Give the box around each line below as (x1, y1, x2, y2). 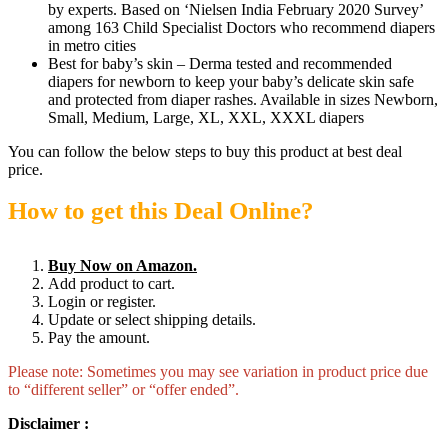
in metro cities (48, 37, 136, 54)
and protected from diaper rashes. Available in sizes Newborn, (48, 91, 438, 108)
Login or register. (48, 293, 156, 310)
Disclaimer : (8, 415, 89, 432)
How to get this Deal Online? (8, 197, 314, 224)
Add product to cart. (48, 275, 175, 292)
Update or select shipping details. (48, 311, 256, 328)
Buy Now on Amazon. (48, 257, 197, 274)
